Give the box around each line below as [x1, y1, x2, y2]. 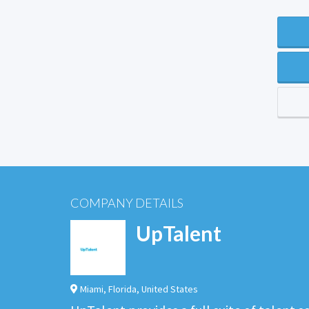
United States [141, 282, 198, 295]
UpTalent [136, 220, 221, 246]
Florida [108, 282, 137, 295]
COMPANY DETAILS [70, 195, 183, 211]
